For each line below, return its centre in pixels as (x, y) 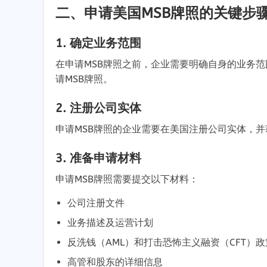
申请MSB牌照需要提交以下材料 (122, 179)
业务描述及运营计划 (110, 222)
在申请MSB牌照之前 (98, 64)
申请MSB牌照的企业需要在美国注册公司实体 (151, 129)
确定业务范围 (105, 43)
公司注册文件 (96, 203)
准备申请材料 (105, 158)
